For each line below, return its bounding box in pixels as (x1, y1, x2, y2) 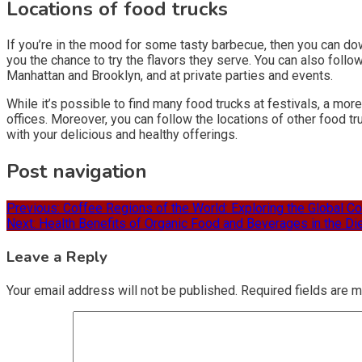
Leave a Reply (6, 246, 107, 267)
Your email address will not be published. (6, 282, 238, 298)
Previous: (6, 200, 60, 217)
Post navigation (6, 158, 147, 185)
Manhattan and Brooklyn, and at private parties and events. (6, 68, 333, 84)
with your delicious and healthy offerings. (6, 127, 238, 143)
